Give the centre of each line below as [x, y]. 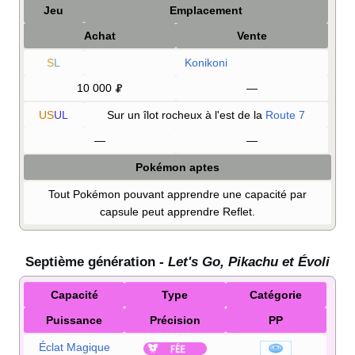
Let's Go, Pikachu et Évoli [249, 262]
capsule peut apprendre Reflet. [177, 212]
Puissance [74, 321]
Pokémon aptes [177, 168]
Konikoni [206, 63]
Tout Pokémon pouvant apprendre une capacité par [177, 195]
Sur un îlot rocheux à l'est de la [186, 115]
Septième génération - [97, 262]
